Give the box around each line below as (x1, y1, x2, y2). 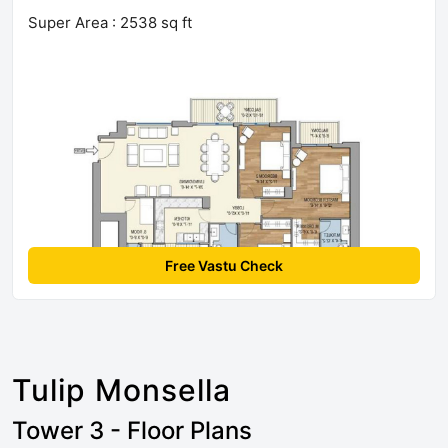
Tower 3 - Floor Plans (12, 415, 252, 445)
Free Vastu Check (165, 256, 283, 274)
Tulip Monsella (12, 371, 231, 408)
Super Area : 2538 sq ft (28, 12, 192, 32)
